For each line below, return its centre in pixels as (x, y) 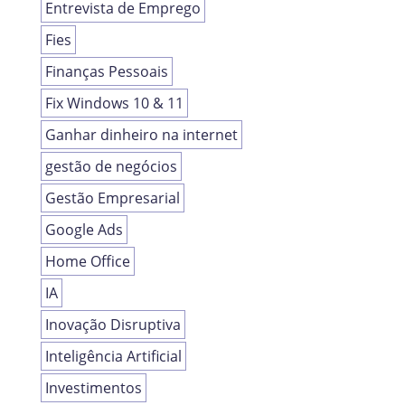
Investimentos (93, 388)
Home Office (87, 262)
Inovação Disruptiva (113, 325)
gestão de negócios (111, 167)
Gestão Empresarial (112, 198)
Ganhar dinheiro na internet (141, 135)
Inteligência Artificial (113, 357)
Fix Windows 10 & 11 (114, 104)
